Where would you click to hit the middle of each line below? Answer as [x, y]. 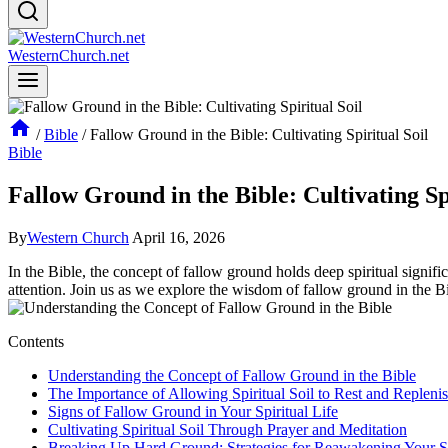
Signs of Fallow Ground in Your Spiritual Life [193, 411]
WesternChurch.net [68, 55]
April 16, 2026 [178, 237]
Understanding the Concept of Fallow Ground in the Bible [232, 375]
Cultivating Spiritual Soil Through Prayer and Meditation [227, 429]
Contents [36, 341]
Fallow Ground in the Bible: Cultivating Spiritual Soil [259, 134]
